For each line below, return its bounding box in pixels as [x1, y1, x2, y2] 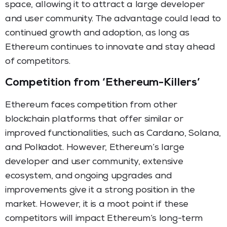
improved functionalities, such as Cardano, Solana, [5, 129, 221, 138]
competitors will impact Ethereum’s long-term [5, 214, 203, 223]
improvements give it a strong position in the [5, 185, 195, 195]
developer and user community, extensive [5, 157, 183, 167]
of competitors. [5, 57, 70, 66]
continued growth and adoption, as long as [5, 28, 190, 38]
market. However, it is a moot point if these [5, 200, 188, 209]
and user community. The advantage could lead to [5, 14, 221, 24]
